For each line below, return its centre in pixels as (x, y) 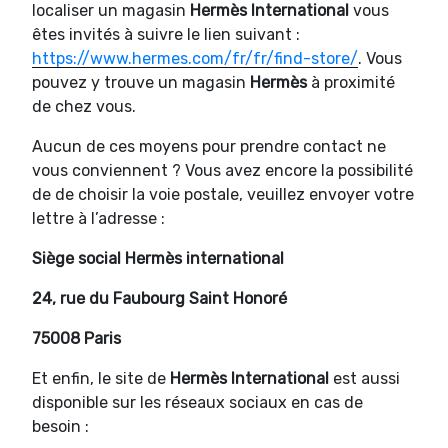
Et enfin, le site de (101, 378)
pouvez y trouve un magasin (141, 82)
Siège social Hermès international (158, 258)
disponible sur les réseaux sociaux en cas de (197, 402)
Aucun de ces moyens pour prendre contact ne (209, 146)
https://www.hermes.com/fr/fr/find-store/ (195, 58)
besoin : (60, 426)
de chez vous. (84, 106)
